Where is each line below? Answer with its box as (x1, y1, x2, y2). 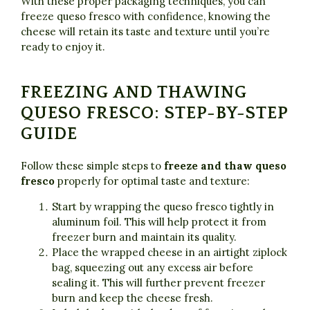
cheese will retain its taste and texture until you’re (21, 25, 270, 39)
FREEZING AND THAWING (21, 83, 247, 103)
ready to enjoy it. (21, 40, 105, 54)
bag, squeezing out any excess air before (52, 261, 253, 275)
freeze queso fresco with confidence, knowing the (21, 10, 271, 24)
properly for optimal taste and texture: (55, 174, 250, 188)
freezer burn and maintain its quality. (52, 230, 237, 244)
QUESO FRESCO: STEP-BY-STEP (21, 104, 289, 124)
